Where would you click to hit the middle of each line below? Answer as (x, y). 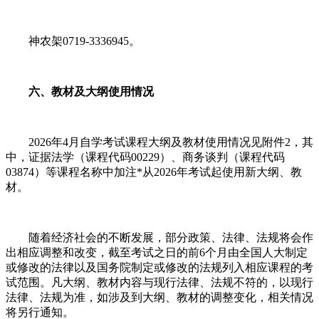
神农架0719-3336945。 (73, 41)
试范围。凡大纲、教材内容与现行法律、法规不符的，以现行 (159, 282)
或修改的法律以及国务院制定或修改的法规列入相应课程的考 (159, 267)
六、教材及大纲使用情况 (80, 91)
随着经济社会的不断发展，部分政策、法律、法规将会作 (159, 237)
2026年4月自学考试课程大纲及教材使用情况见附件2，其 (159, 142)
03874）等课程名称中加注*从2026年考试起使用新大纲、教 (154, 172)
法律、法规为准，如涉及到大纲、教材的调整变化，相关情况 (159, 297)
